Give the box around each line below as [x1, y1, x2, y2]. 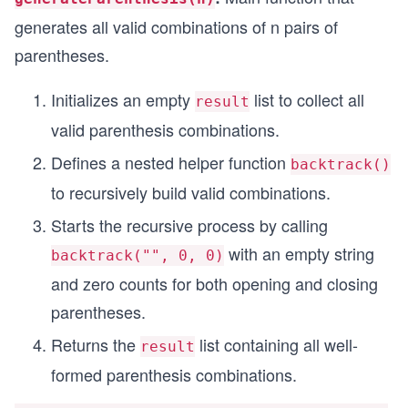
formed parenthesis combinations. [51, 362, 297, 386]
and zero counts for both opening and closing [51, 270, 378, 295]
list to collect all [250, 87, 364, 111]
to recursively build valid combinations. [51, 179, 331, 204]
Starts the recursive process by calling [51, 212, 328, 237]
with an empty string [224, 240, 374, 265]
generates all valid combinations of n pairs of [15, 14, 338, 38]
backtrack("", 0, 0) [51, 246, 224, 264]
